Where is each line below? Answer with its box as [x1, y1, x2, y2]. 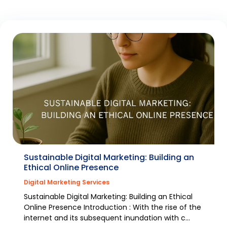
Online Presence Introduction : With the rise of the [24, 202, 201, 212]
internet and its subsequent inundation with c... [24, 212, 190, 223]
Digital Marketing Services [24, 177, 109, 186]
